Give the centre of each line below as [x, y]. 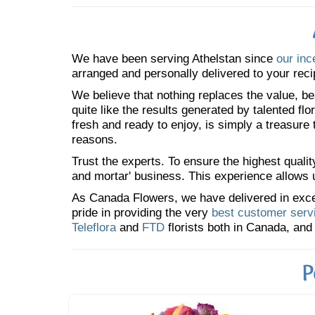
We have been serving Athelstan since [174, 59]
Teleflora [94, 227]
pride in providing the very [142, 213]
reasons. [95, 140]
